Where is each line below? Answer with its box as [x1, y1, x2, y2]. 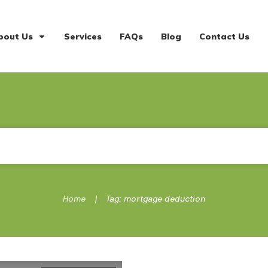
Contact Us [199, 31, 249, 42]
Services [63, 31, 102, 42]
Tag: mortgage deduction [106, 193, 205, 204]
